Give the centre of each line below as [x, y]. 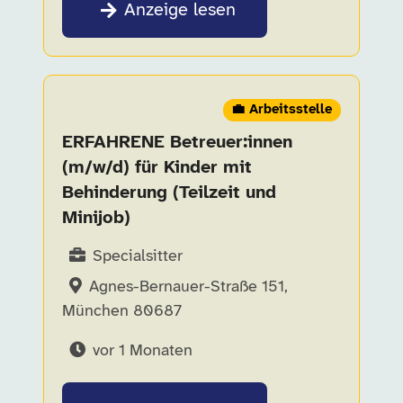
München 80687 [122, 312]
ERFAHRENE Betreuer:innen [177, 143]
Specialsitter [138, 257]
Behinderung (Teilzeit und [169, 193]
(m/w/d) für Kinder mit [157, 168]
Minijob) [96, 218]
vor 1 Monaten [143, 351]
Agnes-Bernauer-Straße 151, [188, 287]
